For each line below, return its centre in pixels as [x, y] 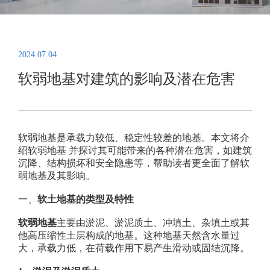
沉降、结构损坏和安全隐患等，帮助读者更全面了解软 [133, 163]
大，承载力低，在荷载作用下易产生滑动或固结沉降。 [133, 248]
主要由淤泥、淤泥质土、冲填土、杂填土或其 [153, 222]
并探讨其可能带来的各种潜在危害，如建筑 [160, 150]
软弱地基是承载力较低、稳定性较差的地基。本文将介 [133, 137]
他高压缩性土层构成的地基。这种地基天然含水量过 [129, 235]
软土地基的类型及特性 [85, 199]
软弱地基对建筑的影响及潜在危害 [126, 79]
